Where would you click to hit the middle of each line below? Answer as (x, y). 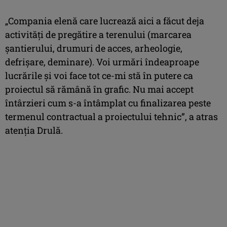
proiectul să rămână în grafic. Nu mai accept (99, 89)
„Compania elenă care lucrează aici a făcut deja (105, 21)
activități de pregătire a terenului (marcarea (98, 34)
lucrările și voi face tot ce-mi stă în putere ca (99, 75)
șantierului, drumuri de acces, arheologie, (94, 48)
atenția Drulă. (34, 130)
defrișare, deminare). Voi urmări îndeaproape (102, 62)
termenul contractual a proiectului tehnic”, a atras (111, 116)
